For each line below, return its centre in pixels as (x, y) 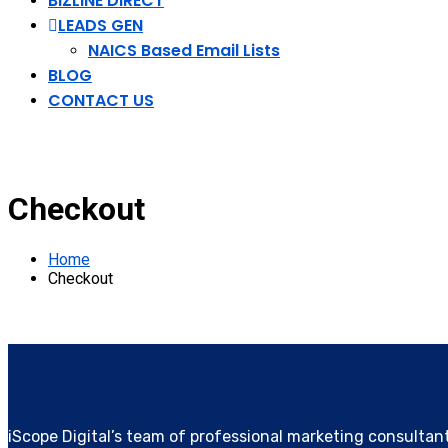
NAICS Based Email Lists (184, 50)
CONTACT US (101, 100)
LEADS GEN (100, 25)
